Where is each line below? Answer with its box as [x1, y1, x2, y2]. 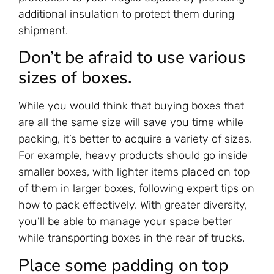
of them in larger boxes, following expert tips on [18, 182, 254, 196]
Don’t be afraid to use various [18, 46, 246, 70]
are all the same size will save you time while [18, 116, 243, 130]
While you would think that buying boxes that [18, 99, 244, 113]
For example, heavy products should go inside [18, 149, 248, 163]
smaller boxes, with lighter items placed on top [18, 165, 250, 179]
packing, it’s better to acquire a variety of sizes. [18, 132, 252, 146]
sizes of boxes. [18, 66, 132, 90]
